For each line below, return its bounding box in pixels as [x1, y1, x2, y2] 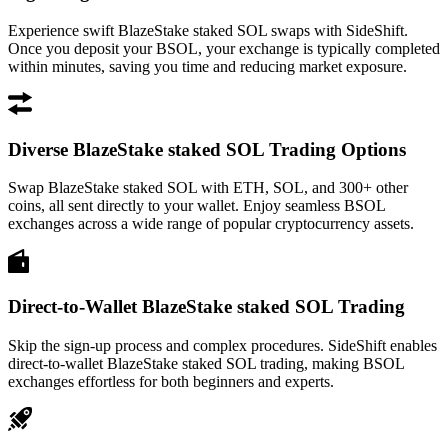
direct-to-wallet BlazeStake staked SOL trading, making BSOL [8, 354, 404, 372]
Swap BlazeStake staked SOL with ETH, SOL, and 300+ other [8, 179, 408, 197]
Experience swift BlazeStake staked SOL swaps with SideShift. [8, 21, 408, 39]
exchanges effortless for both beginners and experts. [8, 372, 334, 390]
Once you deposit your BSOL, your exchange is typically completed [8, 39, 440, 57]
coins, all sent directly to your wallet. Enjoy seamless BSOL [8, 197, 385, 215]
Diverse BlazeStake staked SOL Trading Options [8, 138, 406, 160]
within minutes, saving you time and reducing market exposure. [8, 57, 407, 75]
